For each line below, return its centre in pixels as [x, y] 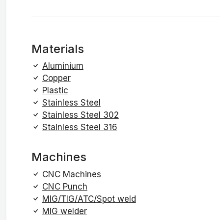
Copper [56, 78]
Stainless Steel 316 [80, 127]
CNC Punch [65, 186]
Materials [57, 49]
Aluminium [63, 66]
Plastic [55, 91]
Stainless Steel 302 [80, 115]
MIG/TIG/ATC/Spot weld [89, 199]
